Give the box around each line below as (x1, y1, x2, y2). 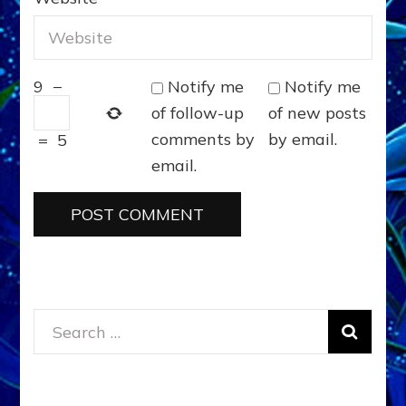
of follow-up (150, 101, 244, 123)
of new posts (268, 101, 367, 123)
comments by (150, 128, 255, 150)
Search (52, 320, 106, 342)
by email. (268, 128, 338, 150)
